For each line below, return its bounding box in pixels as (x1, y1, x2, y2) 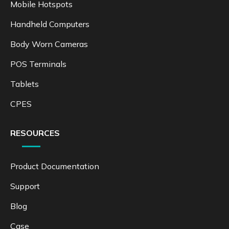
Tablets (10, 78, 39, 89)
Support (10, 180, 40, 191)
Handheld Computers (10, 18, 89, 29)
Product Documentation (10, 161, 99, 171)
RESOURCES (10, 127, 60, 138)
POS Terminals (10, 58, 66, 69)
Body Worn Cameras (10, 38, 88, 49)
